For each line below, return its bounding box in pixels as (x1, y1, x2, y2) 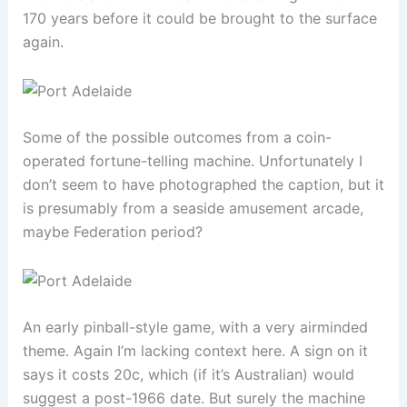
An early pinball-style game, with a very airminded (22, 318, 368, 337)
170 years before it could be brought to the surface (22, 9, 377, 28)
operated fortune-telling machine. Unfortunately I (22, 152, 362, 171)
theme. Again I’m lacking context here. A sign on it (22, 342, 368, 361)
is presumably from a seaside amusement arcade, (22, 199, 363, 218)
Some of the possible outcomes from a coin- (22, 128, 332, 147)
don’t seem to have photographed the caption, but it (22, 175, 384, 194)
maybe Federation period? (22, 223, 203, 242)
